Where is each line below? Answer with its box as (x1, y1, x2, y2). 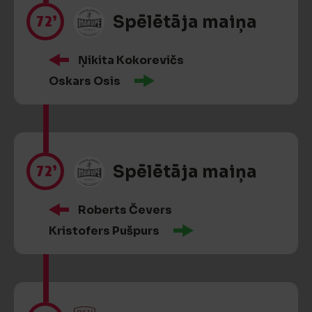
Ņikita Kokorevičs (78, 53, 184, 68)
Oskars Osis (49, 74, 120, 88)
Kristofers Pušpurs (49, 224, 159, 238)
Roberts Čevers (78, 203, 172, 217)
